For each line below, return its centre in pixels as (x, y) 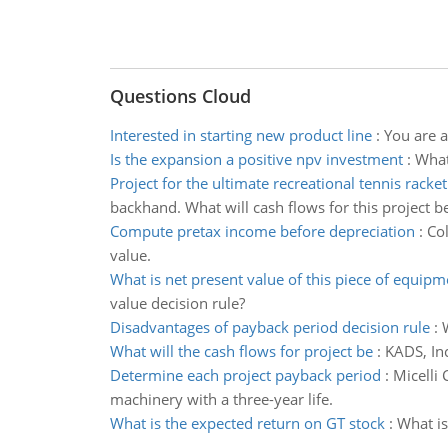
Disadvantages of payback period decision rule (269, 327)
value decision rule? (177, 303)
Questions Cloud (180, 96)
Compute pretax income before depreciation (262, 231)
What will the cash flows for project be (241, 351)
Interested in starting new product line (240, 135)
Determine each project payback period (245, 375)
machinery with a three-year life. (221, 399)
